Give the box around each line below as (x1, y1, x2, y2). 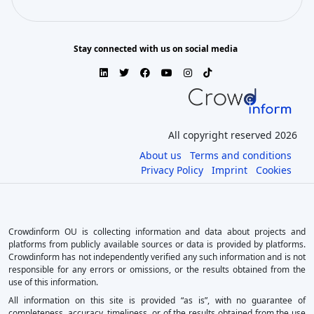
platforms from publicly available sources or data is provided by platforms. (8, 238, 306, 250)
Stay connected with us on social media (74, 42, 238, 55)
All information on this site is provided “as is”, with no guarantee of (8, 294, 306, 306)
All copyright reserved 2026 (168, 128, 297, 142)
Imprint (212, 163, 247, 177)
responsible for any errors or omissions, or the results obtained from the (8, 263, 306, 275)
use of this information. (8, 275, 98, 288)
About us (139, 148, 182, 162)
